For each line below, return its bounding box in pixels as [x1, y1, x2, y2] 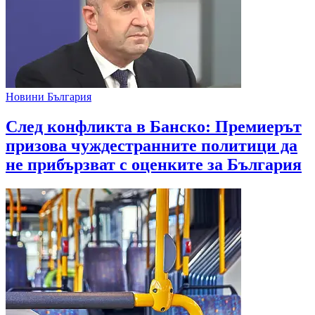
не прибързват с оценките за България [6, 155, 302, 174]
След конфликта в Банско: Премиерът [6, 117, 302, 136]
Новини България [6, 90, 91, 103]
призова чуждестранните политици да [6, 136, 297, 155]
